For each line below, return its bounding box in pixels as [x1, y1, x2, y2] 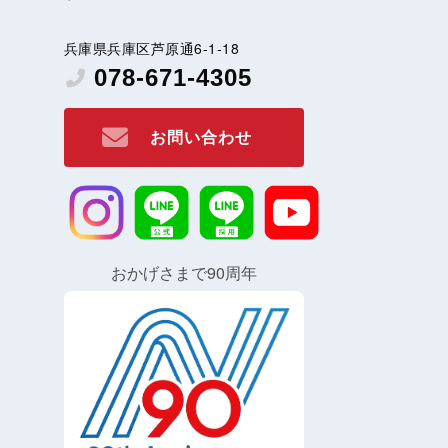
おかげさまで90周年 [110, 260, 257, 284]
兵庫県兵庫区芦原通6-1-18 [63, 37, 240, 58]
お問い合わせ [150, 124, 253, 148]
